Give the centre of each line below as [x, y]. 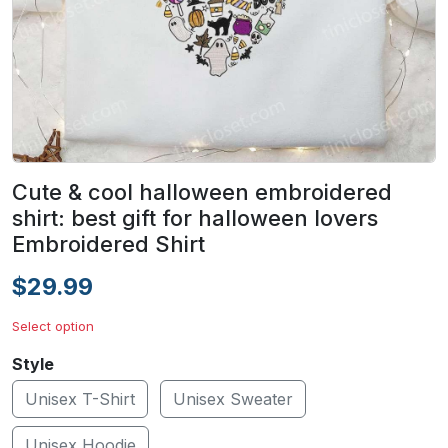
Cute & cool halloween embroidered [202, 192]
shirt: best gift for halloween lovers [195, 218]
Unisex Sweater [233, 399]
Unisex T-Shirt [80, 399]
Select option [53, 326]
